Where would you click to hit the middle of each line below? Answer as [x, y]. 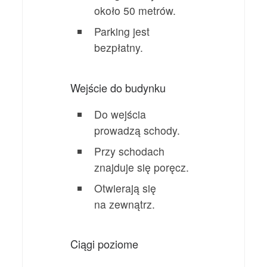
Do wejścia [120, 114]
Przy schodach [130, 151]
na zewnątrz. [125, 204]
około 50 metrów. [135, 10]
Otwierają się [125, 188]
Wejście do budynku [118, 87]
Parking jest [122, 31]
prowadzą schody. [137, 130]
